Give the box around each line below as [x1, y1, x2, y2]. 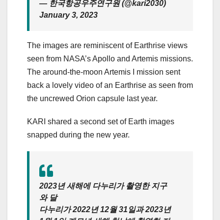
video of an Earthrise [75, 81, 146, 89]
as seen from [146, 81, 193, 89]
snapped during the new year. [27, 130, 132, 139]
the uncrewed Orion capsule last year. [27, 94, 158, 103]
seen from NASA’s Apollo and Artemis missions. [27, 54, 193, 63]
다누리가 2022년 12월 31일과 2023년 [39, 205, 171, 214]
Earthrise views [134, 41, 188, 50]
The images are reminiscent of [27, 41, 134, 50]
